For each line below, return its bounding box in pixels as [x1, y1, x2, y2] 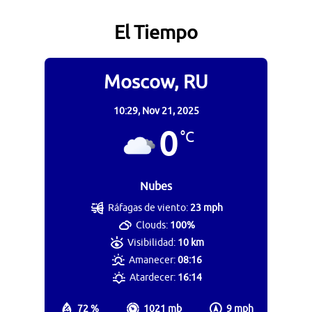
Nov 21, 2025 [141, 104, 199, 117]
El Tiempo [114, 20, 198, 45]
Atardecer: [129, 271, 175, 283]
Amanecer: [129, 253, 176, 266]
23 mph [190, 201, 224, 214]
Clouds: [136, 219, 169, 231]
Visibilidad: [127, 236, 175, 249]
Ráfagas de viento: [108, 201, 189, 214]
